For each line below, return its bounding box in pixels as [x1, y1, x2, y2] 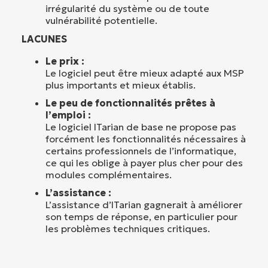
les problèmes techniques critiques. [45, 222, 210, 234]
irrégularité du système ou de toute [45, 2, 209, 14]
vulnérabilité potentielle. [45, 14, 157, 26]
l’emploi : [45, 108, 91, 121]
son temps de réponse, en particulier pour [45, 210, 237, 223]
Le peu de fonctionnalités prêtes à [45, 96, 215, 109]
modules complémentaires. [45, 168, 172, 181]
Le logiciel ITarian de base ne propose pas [45, 120, 236, 133]
